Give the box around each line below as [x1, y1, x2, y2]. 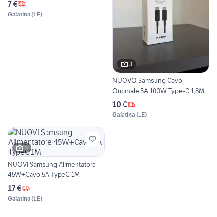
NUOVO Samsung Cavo [112, 76, 182, 85]
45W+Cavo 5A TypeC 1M [8, 170, 80, 179]
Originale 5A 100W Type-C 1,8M [112, 86, 204, 95]
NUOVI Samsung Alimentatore [8, 160, 96, 169]
